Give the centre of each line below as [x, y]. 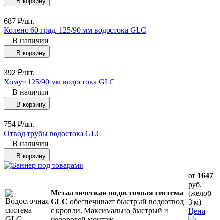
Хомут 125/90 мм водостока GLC [59, 82]
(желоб [200, 193]
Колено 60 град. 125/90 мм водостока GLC [75, 30]
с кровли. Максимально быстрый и [110, 210]
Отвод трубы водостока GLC [53, 133]
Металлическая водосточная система [117, 192]
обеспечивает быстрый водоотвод [126, 201]
